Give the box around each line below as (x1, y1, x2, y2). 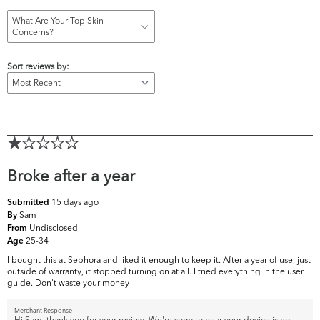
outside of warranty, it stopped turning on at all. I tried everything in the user (7, 266, 304, 277)
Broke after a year (7, 166, 135, 186)
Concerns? (12, 26, 54, 38)
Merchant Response (14, 306, 72, 315)
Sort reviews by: (7, 61, 69, 72)
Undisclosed (29, 222, 78, 234)
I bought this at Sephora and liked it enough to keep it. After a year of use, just (7, 254, 311, 266)
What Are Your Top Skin (12, 15, 104, 26)
